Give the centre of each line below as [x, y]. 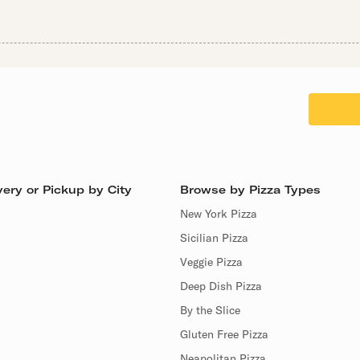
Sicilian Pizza [214, 238]
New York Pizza [219, 214]
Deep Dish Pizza [221, 286]
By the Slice [210, 310]
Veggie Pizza [211, 262]
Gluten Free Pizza [224, 334]
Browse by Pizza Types [250, 190]
